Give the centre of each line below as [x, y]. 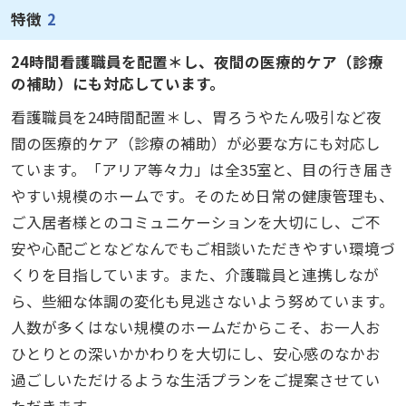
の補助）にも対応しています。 [117, 83]
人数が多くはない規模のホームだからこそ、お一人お [195, 328]
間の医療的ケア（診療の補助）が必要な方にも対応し [195, 144]
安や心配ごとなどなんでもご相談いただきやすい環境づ [203, 249]
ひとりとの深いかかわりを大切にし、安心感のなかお [195, 354]
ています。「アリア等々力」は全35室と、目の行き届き [202, 170]
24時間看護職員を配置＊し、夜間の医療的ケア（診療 [197, 61]
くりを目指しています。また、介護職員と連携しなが [194, 275]
